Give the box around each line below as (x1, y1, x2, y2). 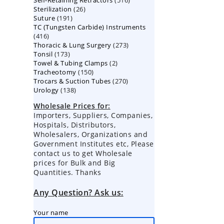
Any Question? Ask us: (33, 187, 123, 198)
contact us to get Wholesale (33, 148, 132, 158)
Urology (33, 85, 59, 94)
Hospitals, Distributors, (33, 120, 116, 129)
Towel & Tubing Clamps (33, 58, 108, 67)
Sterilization (33, 4, 72, 13)
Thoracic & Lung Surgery (33, 40, 111, 49)
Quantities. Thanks (33, 167, 101, 177)
